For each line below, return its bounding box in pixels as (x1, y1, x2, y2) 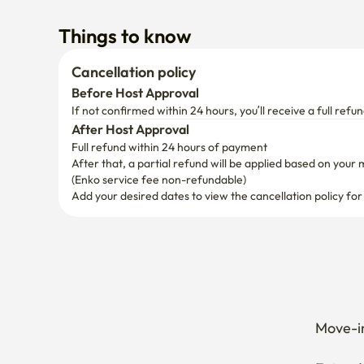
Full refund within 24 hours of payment (71, 45, 267, 60)
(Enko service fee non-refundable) (71, 78, 246, 93)
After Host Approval (71, 27, 189, 43)
